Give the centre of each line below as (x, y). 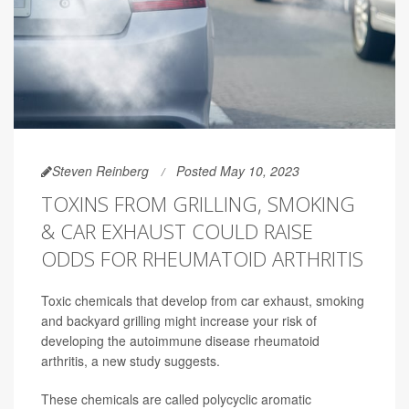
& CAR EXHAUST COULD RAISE (177, 231)
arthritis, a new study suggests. (131, 360)
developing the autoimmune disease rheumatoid (180, 340)
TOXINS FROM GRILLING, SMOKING (198, 203)
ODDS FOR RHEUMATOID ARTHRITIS (202, 258)
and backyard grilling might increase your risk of (179, 320)
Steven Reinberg (100, 170)
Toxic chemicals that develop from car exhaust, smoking (203, 300)
